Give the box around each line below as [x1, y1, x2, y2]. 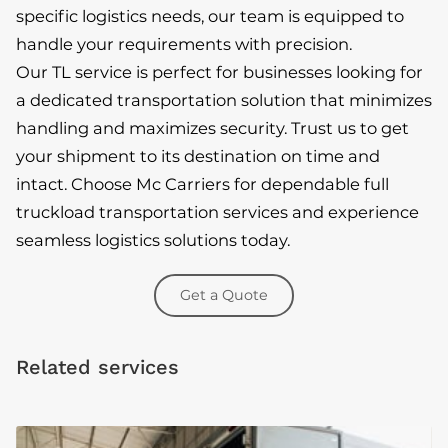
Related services [16, 354, 179, 379]
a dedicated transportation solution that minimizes [16, 89, 432, 110]
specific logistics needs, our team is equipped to [16, 5, 404, 26]
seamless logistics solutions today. [16, 229, 290, 250]
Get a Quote [179, 285, 269, 304]
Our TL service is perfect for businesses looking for [16, 61, 423, 82]
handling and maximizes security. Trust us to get [16, 117, 409, 138]
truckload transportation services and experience [16, 201, 419, 222]
